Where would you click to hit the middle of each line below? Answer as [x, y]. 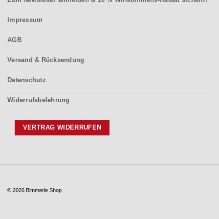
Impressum [25, 20]
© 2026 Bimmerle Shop [34, 190]
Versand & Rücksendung [46, 60]
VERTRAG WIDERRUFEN [62, 128]
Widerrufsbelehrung [39, 100]
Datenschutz [27, 80]
